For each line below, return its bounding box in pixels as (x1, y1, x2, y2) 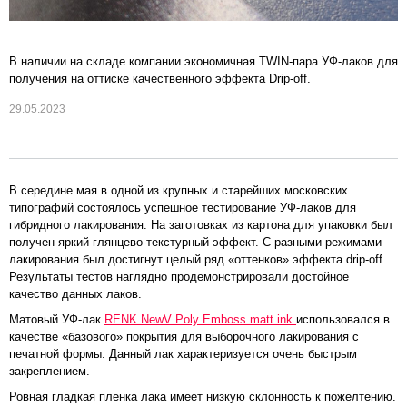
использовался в (296, 313, 390, 327)
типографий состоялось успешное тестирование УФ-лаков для (9, 201, 356, 214)
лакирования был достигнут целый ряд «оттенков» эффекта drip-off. (9, 253, 386, 266)
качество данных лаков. (9, 287, 142, 301)
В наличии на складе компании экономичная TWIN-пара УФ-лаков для (9, 55, 398, 68)
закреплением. (9, 364, 90, 379)
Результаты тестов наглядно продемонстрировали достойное (9, 270, 349, 283)
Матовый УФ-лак (9, 313, 104, 327)
